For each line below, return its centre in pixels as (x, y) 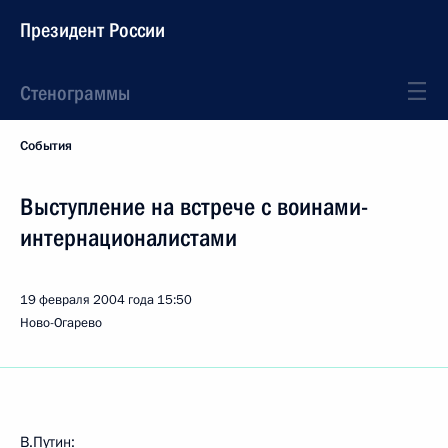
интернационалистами (128, 238)
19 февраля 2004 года (87, 300)
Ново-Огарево (61, 323)
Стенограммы (75, 93)
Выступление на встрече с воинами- (194, 207)
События (46, 146)
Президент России (92, 30)
